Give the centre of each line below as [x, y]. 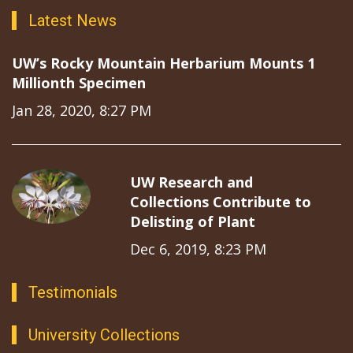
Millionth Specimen [79, 82]
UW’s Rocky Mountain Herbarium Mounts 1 [163, 63]
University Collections [104, 334]
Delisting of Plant [193, 221]
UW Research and [191, 182]
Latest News [72, 20]
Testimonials [73, 292]
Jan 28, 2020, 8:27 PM [82, 110]
